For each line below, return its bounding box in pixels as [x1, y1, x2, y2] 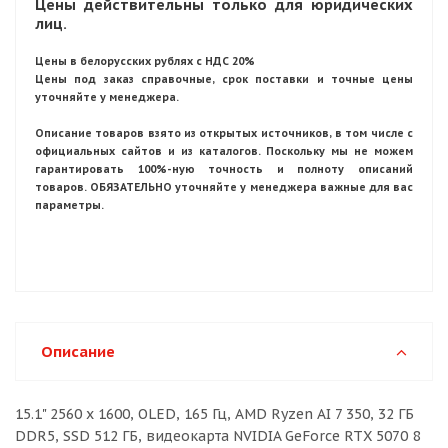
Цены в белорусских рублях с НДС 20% [35, 54, 255, 68]
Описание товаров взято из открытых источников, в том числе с [35, 126, 413, 140]
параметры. [35, 198, 104, 212]
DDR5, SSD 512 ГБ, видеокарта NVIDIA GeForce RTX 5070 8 [15, 427, 420, 445]
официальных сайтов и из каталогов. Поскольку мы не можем [35, 144, 413, 158]
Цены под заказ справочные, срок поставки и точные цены [35, 72, 413, 86]
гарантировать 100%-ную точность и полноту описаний [35, 162, 413, 176]
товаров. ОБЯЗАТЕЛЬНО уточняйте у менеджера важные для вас [35, 180, 413, 194]
